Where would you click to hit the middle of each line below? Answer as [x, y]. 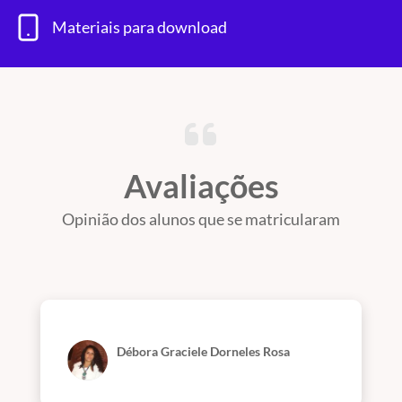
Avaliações [201, 185]
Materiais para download [140, 27]
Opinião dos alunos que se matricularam [201, 218]
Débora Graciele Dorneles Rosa [203, 351]
